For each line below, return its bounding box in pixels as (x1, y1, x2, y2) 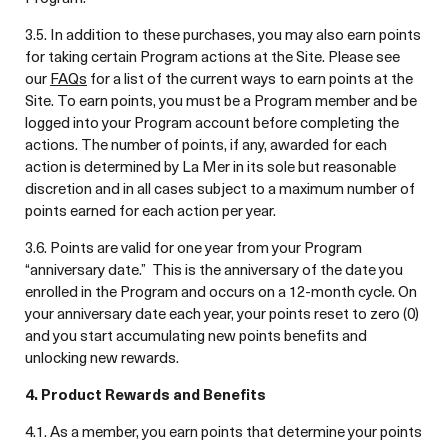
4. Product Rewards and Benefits (25, 383, 266, 405)
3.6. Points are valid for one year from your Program (25, 236, 362, 258)
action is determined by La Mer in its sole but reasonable (25, 155, 396, 177)
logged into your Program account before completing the (25, 111, 399, 133)
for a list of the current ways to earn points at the (87, 67, 413, 89)
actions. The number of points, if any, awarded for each (25, 133, 387, 155)
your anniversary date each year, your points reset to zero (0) (25, 302, 419, 324)
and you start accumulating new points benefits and (25, 324, 367, 346)
